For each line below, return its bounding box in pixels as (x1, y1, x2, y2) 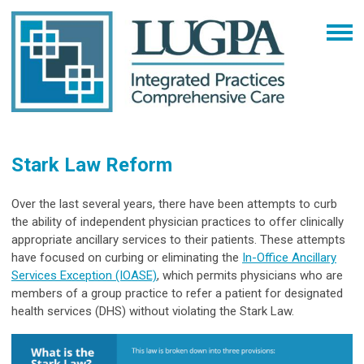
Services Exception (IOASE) (11, 268, 157, 284)
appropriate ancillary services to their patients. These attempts (11, 232, 345, 248)
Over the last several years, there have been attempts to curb (11, 197, 337, 212)
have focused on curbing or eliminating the (11, 250, 242, 266)
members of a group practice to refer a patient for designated (11, 286, 343, 301)
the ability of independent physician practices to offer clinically (11, 214, 344, 230)
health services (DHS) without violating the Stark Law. (11, 304, 294, 319)
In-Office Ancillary (242, 250, 336, 266)
